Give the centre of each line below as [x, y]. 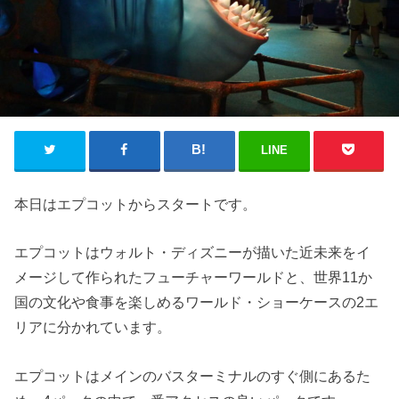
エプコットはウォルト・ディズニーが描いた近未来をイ [193, 252]
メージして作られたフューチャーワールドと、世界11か [194, 277]
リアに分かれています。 [93, 327]
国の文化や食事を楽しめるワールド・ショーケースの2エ [197, 302]
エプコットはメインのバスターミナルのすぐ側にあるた [193, 375]
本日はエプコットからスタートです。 [136, 204]
